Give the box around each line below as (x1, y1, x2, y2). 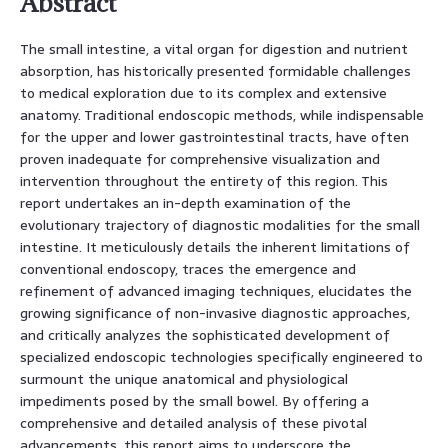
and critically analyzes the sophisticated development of (20, 323, 390, 346)
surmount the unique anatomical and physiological (20, 367, 348, 390)
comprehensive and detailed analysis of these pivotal (20, 411, 367, 434)
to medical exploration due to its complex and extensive (20, 81, 387, 104)
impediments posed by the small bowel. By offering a (20, 389, 369, 412)
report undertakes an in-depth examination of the (20, 191, 351, 214)
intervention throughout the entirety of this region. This (20, 169, 388, 192)
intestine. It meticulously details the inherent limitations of (20, 235, 410, 258)
